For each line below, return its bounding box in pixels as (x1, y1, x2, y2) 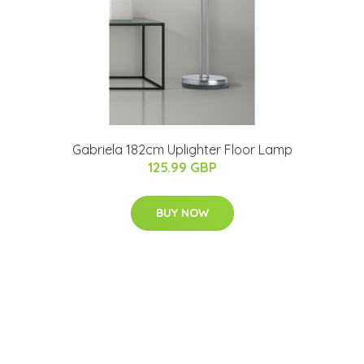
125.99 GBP (147, 158, 217, 175)
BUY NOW (155, 205, 209, 220)
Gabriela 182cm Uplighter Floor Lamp (71, 141, 292, 158)
